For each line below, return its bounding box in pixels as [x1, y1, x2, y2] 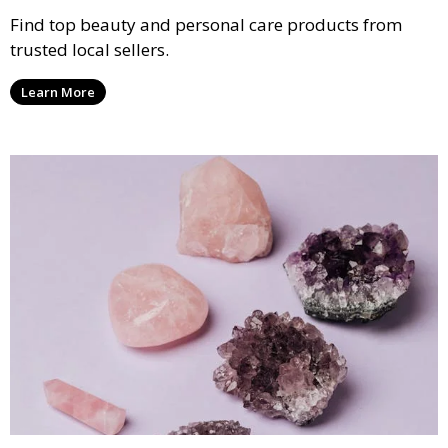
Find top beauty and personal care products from [10, 12, 402, 36]
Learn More [21, 82, 95, 101]
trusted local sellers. [10, 37, 169, 61]
